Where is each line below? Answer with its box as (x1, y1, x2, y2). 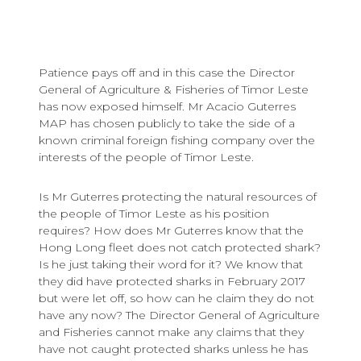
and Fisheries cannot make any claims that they (39, 324, 304, 339)
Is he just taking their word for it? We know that (39, 256, 303, 272)
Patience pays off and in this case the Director (39, 64, 295, 80)
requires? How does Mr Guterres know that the (39, 222, 304, 238)
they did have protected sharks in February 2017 (39, 273, 305, 288)
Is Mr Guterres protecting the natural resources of (39, 189, 317, 204)
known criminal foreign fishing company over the (39, 132, 315, 147)
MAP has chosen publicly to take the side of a (39, 115, 295, 131)
